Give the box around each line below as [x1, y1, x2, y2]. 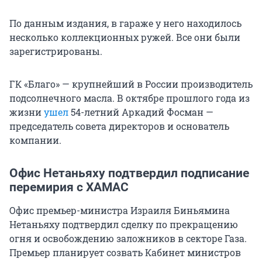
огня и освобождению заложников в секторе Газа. [9, 232, 247, 244]
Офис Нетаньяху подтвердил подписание [9, 166, 249, 180]
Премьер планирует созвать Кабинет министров [9, 246, 241, 258]
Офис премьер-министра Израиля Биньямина [9, 204, 230, 216]
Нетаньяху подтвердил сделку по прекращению [9, 218, 238, 230]
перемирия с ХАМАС [9, 180, 129, 194]
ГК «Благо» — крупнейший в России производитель [9, 77, 253, 90]
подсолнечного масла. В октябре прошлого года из [9, 91, 250, 104]
